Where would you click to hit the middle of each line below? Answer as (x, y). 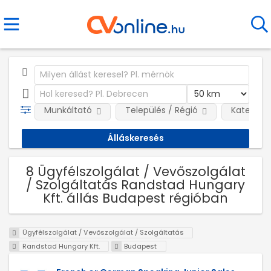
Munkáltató (68, 110)
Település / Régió (161, 110)
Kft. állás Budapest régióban (135, 198)
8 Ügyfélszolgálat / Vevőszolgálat (135, 171)
